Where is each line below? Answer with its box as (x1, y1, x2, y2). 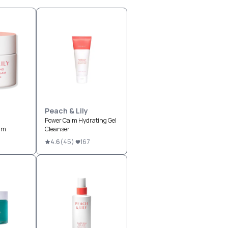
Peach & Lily (44, 106, 88, 116)
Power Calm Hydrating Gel (44, 116, 117, 125)
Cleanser (44, 125, 70, 133)
